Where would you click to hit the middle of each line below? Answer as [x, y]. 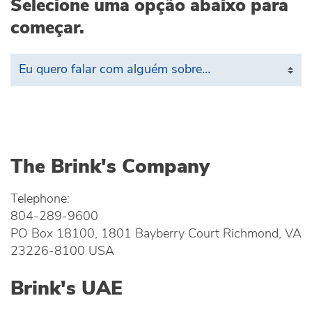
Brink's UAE [67, 289]
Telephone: [40, 199]
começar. [47, 29]
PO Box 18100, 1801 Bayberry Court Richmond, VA [156, 234]
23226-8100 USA [62, 251]
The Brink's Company [110, 167]
